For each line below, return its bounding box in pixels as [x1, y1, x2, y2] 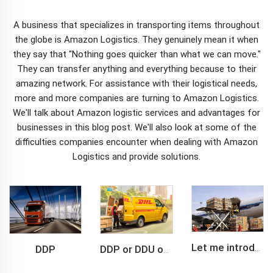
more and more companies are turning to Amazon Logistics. [14, 93, 259, 104]
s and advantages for [174, 107, 260, 118]
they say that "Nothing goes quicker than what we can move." [12, 49, 261, 60]
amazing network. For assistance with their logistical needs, [16, 78, 257, 89]
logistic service [113, 107, 174, 118]
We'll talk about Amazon [13, 107, 113, 118]
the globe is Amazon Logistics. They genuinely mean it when [15, 34, 258, 45]
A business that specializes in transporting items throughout [13, 19, 260, 30]
